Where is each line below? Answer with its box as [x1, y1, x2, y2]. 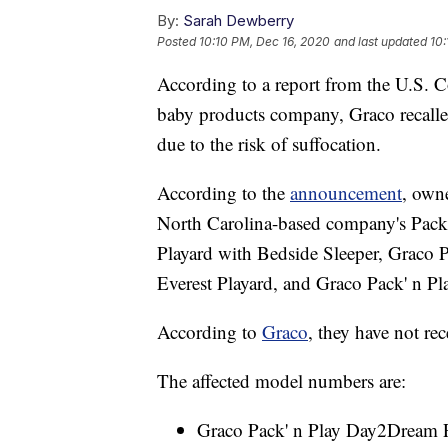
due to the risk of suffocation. [157, 131, 381, 157]
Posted [157, 34, 199, 50]
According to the [157, 180, 290, 206]
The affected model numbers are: [157, 368, 406, 394]
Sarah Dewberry [183, 11, 294, 31]
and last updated [334, 34, 427, 50]
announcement [290, 180, 402, 206]
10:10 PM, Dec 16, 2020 [199, 34, 330, 50]
